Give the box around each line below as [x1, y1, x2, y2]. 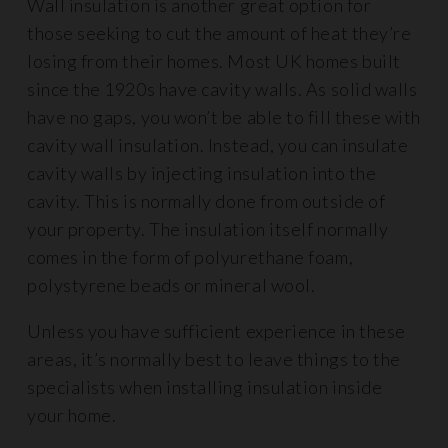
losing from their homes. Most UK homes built [27, 49, 401, 72]
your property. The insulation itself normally [27, 217, 389, 240]
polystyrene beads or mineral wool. [27, 273, 319, 296]
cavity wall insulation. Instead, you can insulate [27, 133, 409, 156]
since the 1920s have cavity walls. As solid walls [27, 77, 418, 100]
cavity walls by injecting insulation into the [27, 161, 377, 184]
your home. [27, 403, 120, 426]
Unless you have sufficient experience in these [27, 319, 406, 342]
